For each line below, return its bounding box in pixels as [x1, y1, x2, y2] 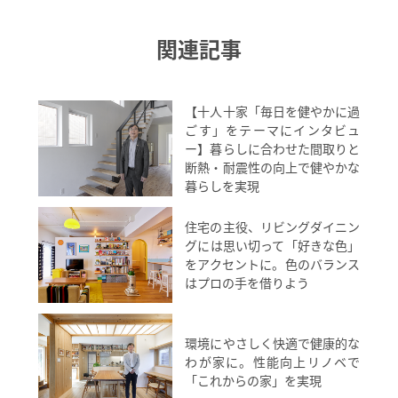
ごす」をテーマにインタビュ [185, 121, 361, 139]
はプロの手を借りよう [185, 275, 310, 292]
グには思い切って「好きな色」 [185, 237, 361, 255]
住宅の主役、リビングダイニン [185, 219, 361, 236]
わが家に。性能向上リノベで [185, 353, 361, 370]
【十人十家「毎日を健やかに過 [185, 102, 361, 120]
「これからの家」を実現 [185, 371, 322, 389]
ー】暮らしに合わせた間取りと [185, 139, 361, 157]
